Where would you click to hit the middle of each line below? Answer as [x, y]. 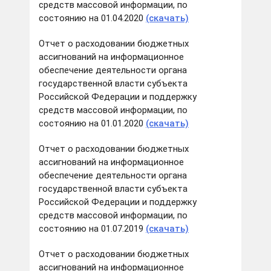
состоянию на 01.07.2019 [92, 229]
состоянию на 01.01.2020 [92, 124]
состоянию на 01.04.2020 [92, 18]
